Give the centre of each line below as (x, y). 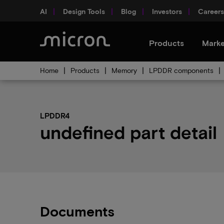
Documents (77, 211)
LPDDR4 (55, 115)
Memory (124, 70)
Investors (167, 11)
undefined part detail (128, 132)
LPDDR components (181, 70)
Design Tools (84, 11)
